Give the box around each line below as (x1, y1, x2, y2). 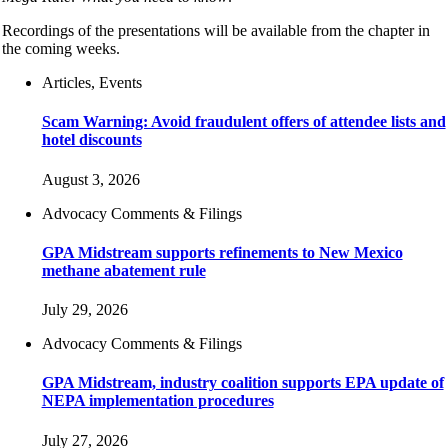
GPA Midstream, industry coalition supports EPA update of (41, 374, 444, 392)
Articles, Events (41, 74, 142, 91)
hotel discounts (41, 131, 142, 149)
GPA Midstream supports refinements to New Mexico (41, 243, 403, 261)
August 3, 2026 (41, 170, 140, 188)
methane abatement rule (41, 261, 206, 279)
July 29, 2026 (41, 301, 128, 319)
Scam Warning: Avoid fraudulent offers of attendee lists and (41, 113, 446, 131)
